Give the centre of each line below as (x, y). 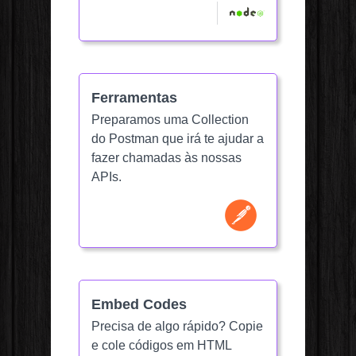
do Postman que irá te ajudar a (178, 139)
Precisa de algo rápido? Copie (177, 327)
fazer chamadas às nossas (166, 158)
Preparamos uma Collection (170, 120)
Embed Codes (139, 305)
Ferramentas (134, 98)
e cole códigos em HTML (161, 346)
